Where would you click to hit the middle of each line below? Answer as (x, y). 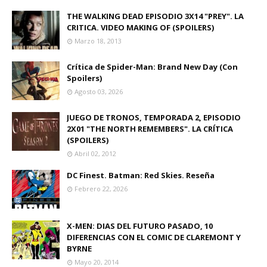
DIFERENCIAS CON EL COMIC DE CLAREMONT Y (154, 237)
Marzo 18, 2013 (98, 41)
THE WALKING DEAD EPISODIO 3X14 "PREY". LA (155, 16)
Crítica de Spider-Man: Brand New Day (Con (152, 67)
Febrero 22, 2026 (101, 189)
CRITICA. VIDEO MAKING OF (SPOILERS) (140, 27)
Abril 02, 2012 (95, 153)
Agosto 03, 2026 (99, 91)
